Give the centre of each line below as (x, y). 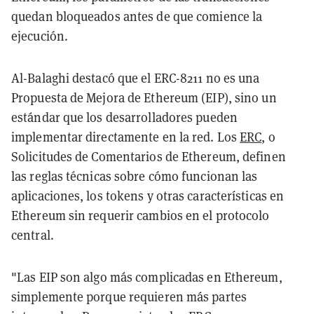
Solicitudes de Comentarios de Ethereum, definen (149, 156)
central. (33, 235)
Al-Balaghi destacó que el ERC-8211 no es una (136, 78)
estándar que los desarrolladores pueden (124, 117)
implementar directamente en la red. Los (126, 137)
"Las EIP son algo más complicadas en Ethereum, (147, 277)
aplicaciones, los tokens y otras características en (148, 196)
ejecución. (40, 36)
